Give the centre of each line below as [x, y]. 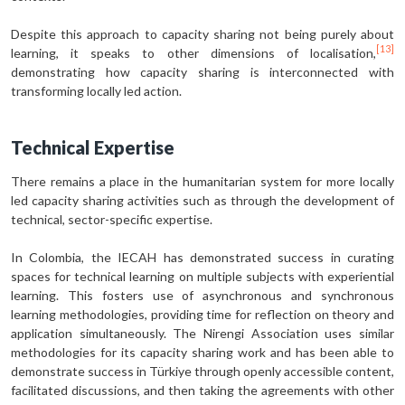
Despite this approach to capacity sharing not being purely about [202, 33]
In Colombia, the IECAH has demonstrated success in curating [202, 257]
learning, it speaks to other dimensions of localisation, [193, 52]
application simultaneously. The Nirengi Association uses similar [202, 333]
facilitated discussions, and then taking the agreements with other [202, 390]
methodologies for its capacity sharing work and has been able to [202, 352]
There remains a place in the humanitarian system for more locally [202, 181]
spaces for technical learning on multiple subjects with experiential [202, 276]
